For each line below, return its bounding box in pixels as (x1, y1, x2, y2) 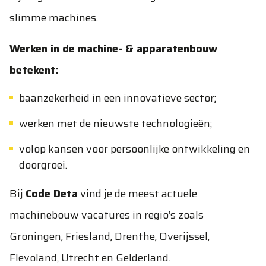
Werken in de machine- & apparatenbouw (9, 40, 217, 57)
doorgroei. (19, 157, 67, 173)
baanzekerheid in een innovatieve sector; (19, 90, 216, 106)
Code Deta (26, 185, 78, 202)
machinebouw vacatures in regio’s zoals (9, 207, 204, 223)
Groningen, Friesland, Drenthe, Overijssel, (9, 228, 210, 245)
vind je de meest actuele (78, 185, 197, 202)
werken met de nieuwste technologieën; (19, 115, 212, 132)
